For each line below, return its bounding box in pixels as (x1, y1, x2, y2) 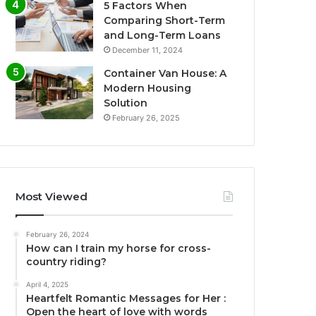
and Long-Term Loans (104, 29, 221, 42)
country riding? (26, 255, 107, 269)
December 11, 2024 (112, 45, 183, 56)
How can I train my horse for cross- (26, 242, 212, 255)
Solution (104, 97, 148, 110)
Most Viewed (16, 190, 88, 204)
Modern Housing (104, 82, 192, 95)
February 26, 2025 (112, 113, 181, 123)
